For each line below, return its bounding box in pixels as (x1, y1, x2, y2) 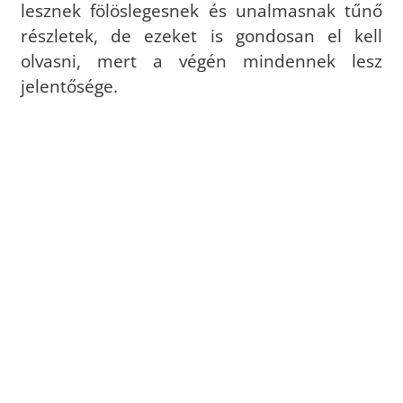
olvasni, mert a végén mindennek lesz (20, 49, 383, 72)
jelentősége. (20, 74, 118, 97)
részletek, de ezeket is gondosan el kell (20, 23, 383, 47)
